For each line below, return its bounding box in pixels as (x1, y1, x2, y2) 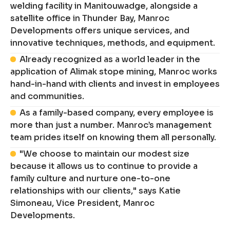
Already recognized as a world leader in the (20, 54, 201, 65)
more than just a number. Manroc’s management (10, 120, 212, 131)
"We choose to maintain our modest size (20, 148, 190, 160)
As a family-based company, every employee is (20, 107, 214, 119)
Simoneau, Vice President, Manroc (10, 198, 155, 209)
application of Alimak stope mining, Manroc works (10, 66, 217, 78)
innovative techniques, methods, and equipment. (10, 37, 215, 49)
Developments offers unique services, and (10, 25, 189, 36)
